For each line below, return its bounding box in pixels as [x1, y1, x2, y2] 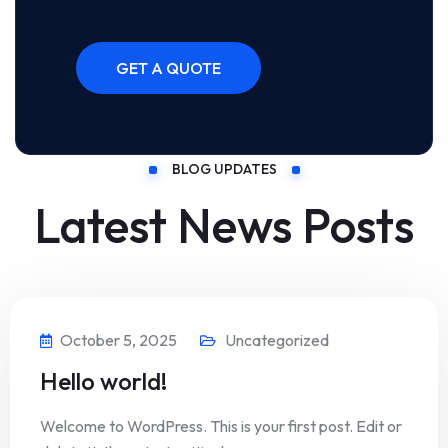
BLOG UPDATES [171, 160, 277, 179]
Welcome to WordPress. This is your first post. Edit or [40, 416, 402, 437]
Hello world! [40, 366, 167, 397]
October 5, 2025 [60, 330, 177, 351]
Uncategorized [225, 330, 329, 351]
